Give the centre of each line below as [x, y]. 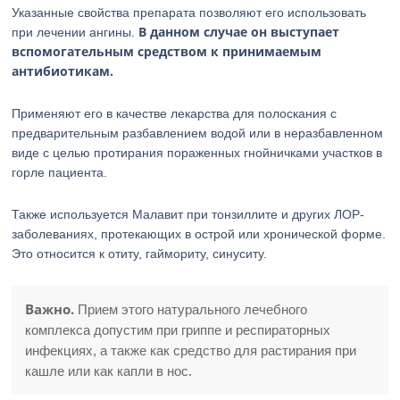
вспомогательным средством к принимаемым [167, 51]
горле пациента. [60, 172]
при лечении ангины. [75, 32]
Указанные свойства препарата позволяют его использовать [189, 12]
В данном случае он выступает [239, 32]
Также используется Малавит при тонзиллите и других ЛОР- [188, 214]
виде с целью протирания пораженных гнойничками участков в [197, 153]
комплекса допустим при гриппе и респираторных [178, 330]
